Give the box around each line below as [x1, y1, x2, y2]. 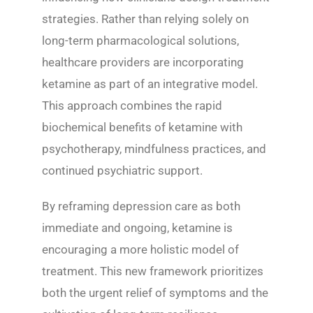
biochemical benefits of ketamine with [42, 120, 242, 134]
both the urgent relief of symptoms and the [42, 286, 268, 300]
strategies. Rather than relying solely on [42, 12, 249, 26]
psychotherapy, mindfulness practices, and [42, 142, 266, 156]
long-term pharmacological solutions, [42, 34, 239, 48]
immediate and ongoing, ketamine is [42, 221, 233, 235]
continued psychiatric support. [42, 163, 203, 177]
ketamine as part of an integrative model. [42, 77, 258, 91]
